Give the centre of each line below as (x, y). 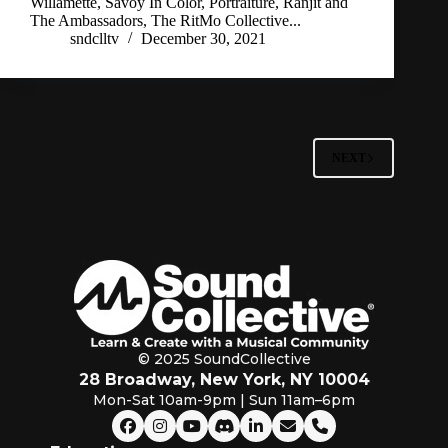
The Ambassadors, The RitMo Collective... (165, 21)
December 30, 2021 (203, 39)
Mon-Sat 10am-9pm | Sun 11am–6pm (224, 400)
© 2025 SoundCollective (224, 359)
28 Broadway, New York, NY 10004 (224, 380)
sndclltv (94, 39)
